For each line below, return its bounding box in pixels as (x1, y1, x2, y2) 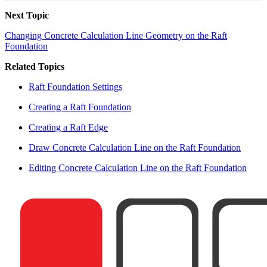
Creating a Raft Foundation (29, 102, 131, 113)
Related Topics (5, 61, 64, 72)
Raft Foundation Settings (29, 82, 122, 92)
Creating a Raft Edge (29, 122, 108, 133)
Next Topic (5, 10, 49, 21)
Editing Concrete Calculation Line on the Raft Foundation (29, 163, 247, 173)
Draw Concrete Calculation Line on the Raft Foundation (29, 142, 241, 153)
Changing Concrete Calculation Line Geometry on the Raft (5, 30, 227, 41)
